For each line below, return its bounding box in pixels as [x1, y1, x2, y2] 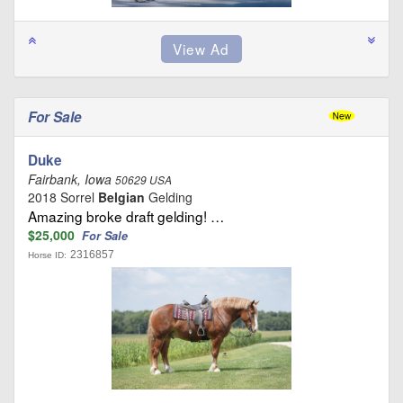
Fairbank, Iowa [28, 169, 115, 188]
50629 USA [115, 172, 172, 187]
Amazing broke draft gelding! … [28, 205, 224, 226]
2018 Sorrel [28, 187, 98, 206]
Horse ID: [28, 249, 67, 260]
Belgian [98, 187, 145, 206]
